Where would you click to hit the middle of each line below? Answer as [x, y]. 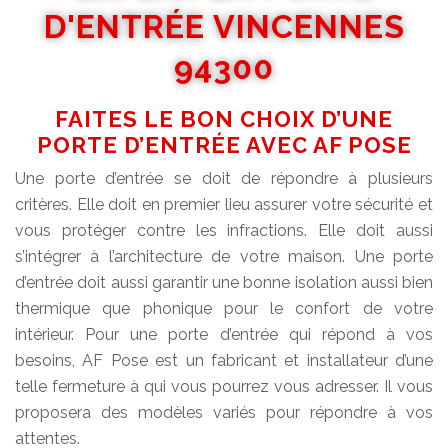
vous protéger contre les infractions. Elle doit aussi [224, 231]
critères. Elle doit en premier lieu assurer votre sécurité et [224, 205]
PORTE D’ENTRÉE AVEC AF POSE [224, 145]
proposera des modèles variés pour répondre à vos [224, 413]
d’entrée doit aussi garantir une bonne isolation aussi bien [224, 283]
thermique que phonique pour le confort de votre [224, 309]
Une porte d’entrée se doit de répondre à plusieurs [224, 179]
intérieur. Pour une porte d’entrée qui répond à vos [224, 335]
